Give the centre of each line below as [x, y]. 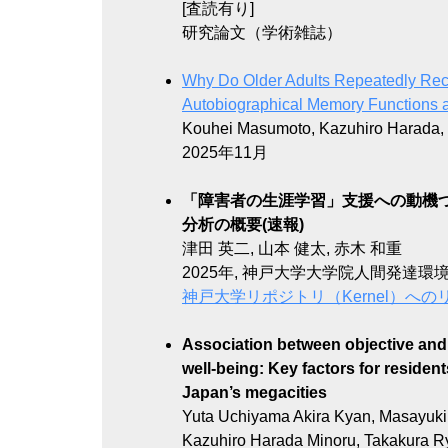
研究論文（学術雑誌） [262, 32]
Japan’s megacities [254, 392]
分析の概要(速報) [243, 224]
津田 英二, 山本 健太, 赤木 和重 [292, 248]
